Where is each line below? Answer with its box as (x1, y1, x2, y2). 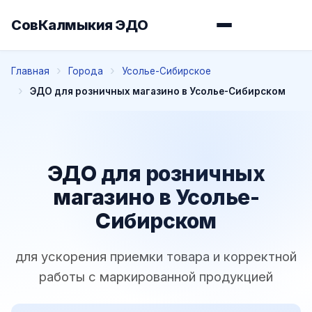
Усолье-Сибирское (122, 65, 211, 77)
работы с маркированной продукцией (39, 268, 273, 284)
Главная (11, 65, 49, 77)
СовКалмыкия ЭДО (11, 16, 148, 33)
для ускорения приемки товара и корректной (15, 248, 297, 264)
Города (68, 65, 103, 77)
